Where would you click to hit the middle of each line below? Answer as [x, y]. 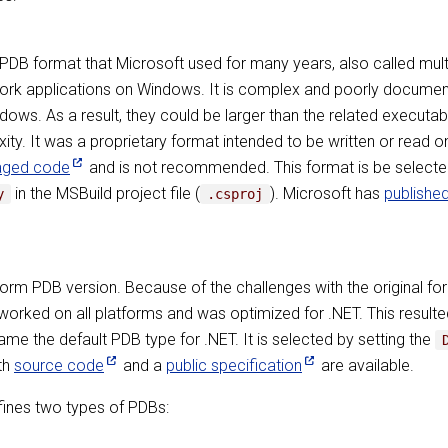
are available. [365, 365]
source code [59, 365]
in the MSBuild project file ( [105, 193]
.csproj [234, 194]
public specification [234, 365]
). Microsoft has [327, 193]
